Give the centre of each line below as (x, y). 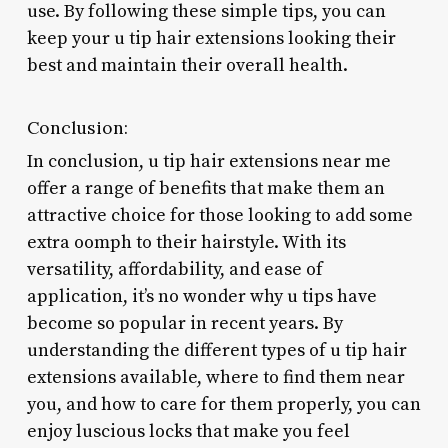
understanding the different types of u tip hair (216, 350)
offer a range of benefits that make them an (205, 188)
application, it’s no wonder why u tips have (201, 296)
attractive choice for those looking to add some (219, 215)
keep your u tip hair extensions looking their (211, 38)
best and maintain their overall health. (187, 65)
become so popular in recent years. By (184, 323)
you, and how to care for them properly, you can (223, 404)
